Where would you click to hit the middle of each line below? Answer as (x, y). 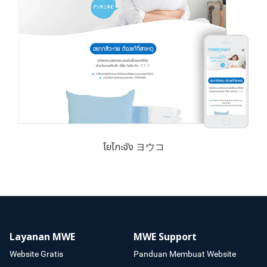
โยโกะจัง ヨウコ (133, 148)
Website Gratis (36, 254)
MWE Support (165, 237)
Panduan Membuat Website (185, 254)
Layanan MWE (42, 237)
